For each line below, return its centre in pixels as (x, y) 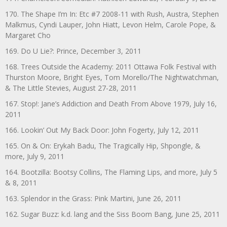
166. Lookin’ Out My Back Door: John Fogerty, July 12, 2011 (102, 130)
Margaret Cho (28, 35)
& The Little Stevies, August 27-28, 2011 (71, 88)
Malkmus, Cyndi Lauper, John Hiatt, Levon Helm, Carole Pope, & (110, 24)
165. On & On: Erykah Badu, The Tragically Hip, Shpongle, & (103, 145)
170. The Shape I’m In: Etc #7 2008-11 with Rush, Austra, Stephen (112, 14)
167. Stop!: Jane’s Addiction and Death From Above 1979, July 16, (111, 103)
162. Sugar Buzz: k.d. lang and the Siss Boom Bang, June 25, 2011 (112, 214)
